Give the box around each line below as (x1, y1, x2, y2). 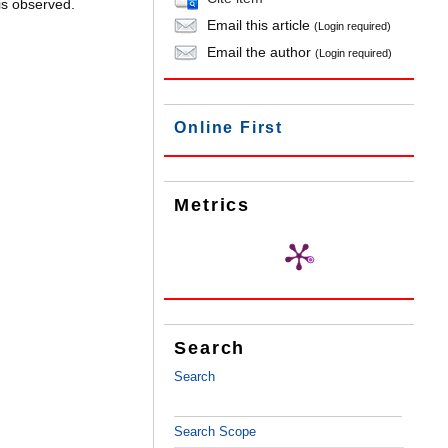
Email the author (203, 44, 316, 60)
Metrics (174, 195, 250, 216)
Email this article (203, 17, 315, 33)
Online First (174, 119, 283, 137)
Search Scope (174, 424, 257, 440)
